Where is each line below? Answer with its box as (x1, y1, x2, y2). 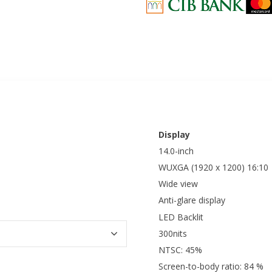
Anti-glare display (158, 194, 225, 206)
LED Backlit (158, 211, 203, 223)
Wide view (158, 178, 198, 190)
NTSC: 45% (158, 243, 202, 256)
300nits (158, 227, 187, 239)
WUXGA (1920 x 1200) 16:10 (158, 161, 268, 174)
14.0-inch (158, 145, 194, 157)
